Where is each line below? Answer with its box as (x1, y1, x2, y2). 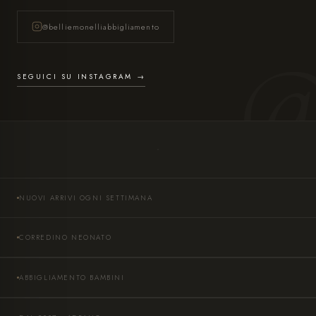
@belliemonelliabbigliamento (42, 20, 159, 32)
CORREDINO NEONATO (19, 231, 112, 243)
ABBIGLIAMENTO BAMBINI (19, 272, 125, 283)
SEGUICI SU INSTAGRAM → (17, 71, 146, 82)
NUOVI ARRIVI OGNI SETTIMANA (19, 192, 153, 203)
